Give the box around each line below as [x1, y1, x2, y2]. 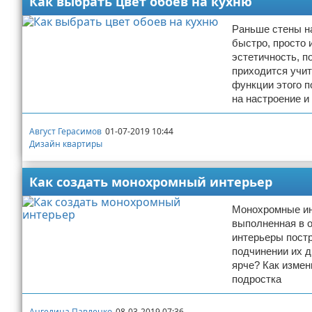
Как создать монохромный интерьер [29, 173, 272, 190]
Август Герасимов [29, 125, 102, 137]
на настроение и [232, 93, 309, 104]
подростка [232, 273, 281, 285]
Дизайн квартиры [29, 137, 102, 150]
